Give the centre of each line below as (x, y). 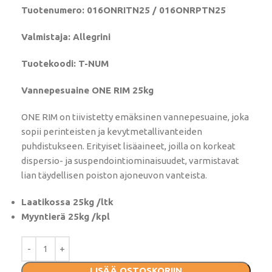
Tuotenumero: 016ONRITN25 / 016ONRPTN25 (124, 10)
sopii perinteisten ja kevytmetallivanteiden (112, 132)
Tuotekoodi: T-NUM (65, 64)
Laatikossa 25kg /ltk (67, 202)
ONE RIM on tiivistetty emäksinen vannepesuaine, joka (135, 117)
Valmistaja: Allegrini (66, 37)
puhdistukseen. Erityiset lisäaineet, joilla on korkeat (128, 146)
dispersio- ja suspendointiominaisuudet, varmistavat (130, 161)
